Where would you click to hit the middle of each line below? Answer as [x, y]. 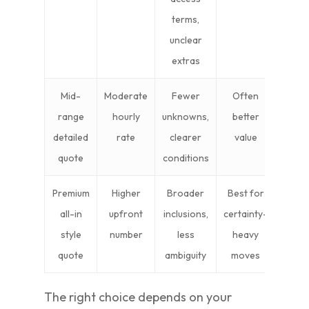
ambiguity [186, 255]
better [246, 117]
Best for [246, 193]
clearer [186, 137]
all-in [71, 214]
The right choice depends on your [138, 297]
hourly [126, 117]
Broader [186, 193]
